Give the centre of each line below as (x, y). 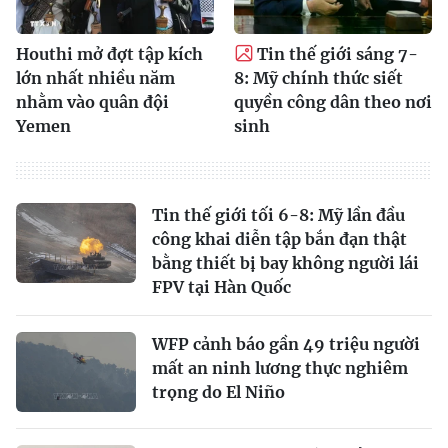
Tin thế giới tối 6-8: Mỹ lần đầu (278, 214)
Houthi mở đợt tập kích (109, 53)
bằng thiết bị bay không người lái (285, 262)
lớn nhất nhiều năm (95, 77)
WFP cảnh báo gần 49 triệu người (286, 343)
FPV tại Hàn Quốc (221, 286)
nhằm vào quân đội (92, 101)
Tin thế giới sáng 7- (337, 53)
